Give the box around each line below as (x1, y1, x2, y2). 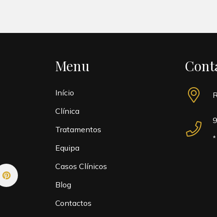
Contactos (55, 198, 92, 208)
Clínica (55, 106, 79, 116)
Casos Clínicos (55, 161, 107, 171)
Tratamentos (55, 124, 101, 134)
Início (55, 88, 74, 97)
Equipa (55, 143, 79, 153)
